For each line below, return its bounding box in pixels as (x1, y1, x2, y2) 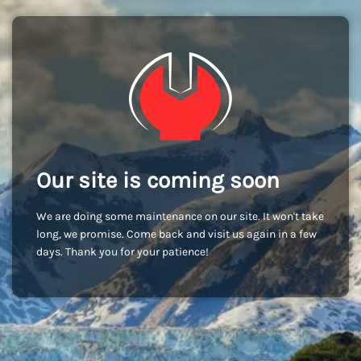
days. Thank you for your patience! (36, 245, 209, 259)
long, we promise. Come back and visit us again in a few (36, 227, 317, 241)
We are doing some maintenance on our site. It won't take (36, 210, 324, 223)
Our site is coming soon (36, 167, 280, 193)
